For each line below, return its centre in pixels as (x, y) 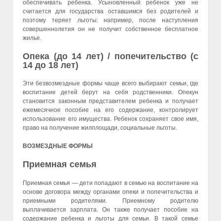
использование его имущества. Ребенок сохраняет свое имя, (110, 119)
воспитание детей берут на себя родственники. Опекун (110, 92)
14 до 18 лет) (51, 65)
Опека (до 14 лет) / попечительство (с (110, 56)
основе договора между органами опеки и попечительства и (110, 192)
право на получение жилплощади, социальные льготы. (100, 128)
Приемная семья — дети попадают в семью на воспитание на (110, 183)
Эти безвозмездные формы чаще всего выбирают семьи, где (110, 83)
